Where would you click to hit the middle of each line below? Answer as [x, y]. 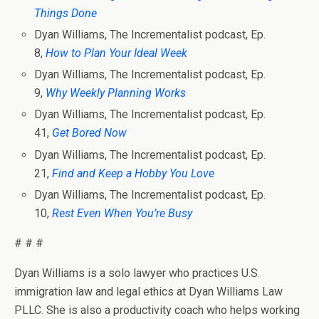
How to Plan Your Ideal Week [117, 53]
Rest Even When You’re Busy [122, 213]
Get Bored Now [90, 133]
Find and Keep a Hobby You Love [134, 173]
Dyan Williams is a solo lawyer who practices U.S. [137, 273]
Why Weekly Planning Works [116, 93]
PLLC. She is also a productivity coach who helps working [157, 310]
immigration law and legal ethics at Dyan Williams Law [148, 291]
